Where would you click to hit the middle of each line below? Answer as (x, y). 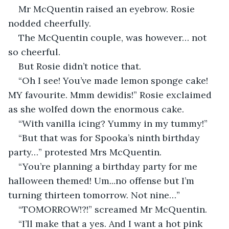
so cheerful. (34, 52)
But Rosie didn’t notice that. (80, 66)
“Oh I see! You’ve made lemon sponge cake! (114, 80)
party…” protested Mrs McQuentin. (85, 152)
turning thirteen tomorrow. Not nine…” (94, 195)
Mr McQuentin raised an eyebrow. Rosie (108, 9)
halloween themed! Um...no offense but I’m (102, 180)
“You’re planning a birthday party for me (109, 166)
